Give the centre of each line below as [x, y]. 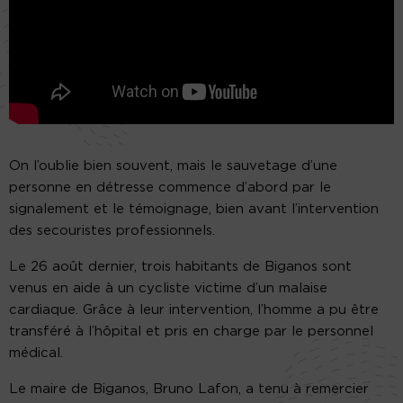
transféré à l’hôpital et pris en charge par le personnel [191, 331]
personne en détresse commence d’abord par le [170, 187]
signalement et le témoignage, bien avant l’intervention [194, 209]
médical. [36, 353]
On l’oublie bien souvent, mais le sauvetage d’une [173, 166]
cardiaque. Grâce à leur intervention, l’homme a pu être [194, 309]
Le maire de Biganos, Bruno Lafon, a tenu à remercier [189, 389]
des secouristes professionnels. [112, 230]
